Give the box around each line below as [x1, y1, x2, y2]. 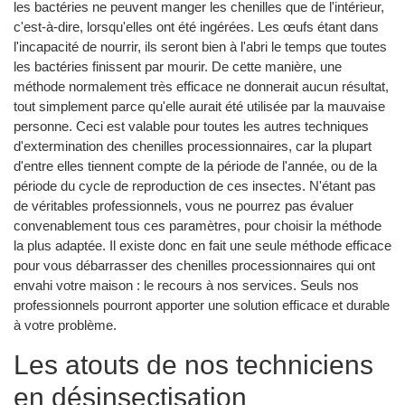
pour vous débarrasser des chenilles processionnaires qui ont [14, 257, 375, 273]
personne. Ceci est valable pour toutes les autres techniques [14, 118, 369, 134]
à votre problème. [14, 316, 117, 333]
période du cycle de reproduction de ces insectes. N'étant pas [14, 177, 376, 193]
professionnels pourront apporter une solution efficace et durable [14, 297, 390, 313]
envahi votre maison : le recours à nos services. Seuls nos [14, 277, 359, 293]
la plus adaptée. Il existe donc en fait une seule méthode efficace [14, 237, 391, 253]
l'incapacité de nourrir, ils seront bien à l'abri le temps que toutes [14, 38, 387, 54]
